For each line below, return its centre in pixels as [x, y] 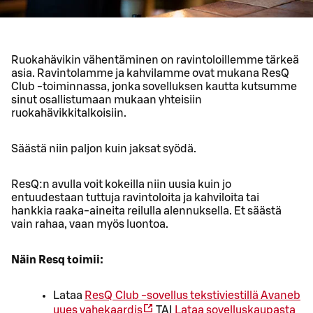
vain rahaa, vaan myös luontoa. [90, 224]
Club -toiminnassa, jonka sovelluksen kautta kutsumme [154, 86]
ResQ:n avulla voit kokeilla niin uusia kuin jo [121, 184]
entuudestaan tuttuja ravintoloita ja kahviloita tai [135, 197]
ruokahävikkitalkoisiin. [69, 113]
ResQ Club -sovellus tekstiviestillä [172, 295]
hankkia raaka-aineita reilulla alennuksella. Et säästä [146, 211]
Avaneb [281, 295]
